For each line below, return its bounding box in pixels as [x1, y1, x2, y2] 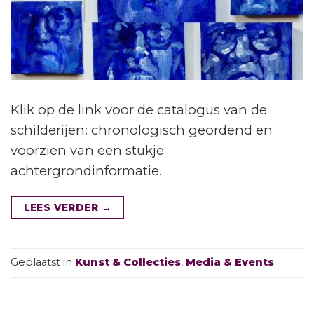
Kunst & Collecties [75, 255, 181, 268]
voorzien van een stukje [11, 142, 164, 158]
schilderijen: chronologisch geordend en [11, 121, 273, 138]
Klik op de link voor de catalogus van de [11, 101, 267, 118]
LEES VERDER [23, 201, 102, 213]
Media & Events [186, 255, 274, 268]
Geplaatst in [11, 255, 75, 268]
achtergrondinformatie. [11, 162, 162, 179]
